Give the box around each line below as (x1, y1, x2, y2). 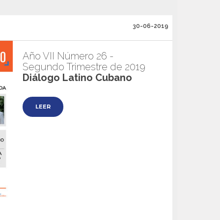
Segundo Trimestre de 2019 (23, 61, 145, 73)
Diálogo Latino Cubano (23, 72, 132, 83)
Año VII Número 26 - (23, 50, 113, 62)
